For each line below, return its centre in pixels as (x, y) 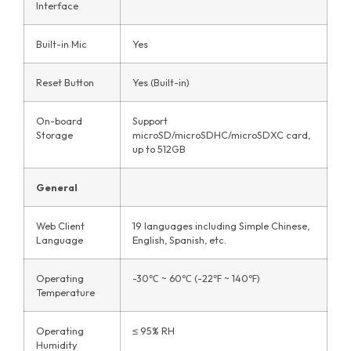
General (57, 188)
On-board (59, 121)
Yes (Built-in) (161, 83)
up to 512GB (159, 149)
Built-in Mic (62, 44)
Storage (54, 135)
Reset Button (65, 83)
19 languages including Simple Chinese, (221, 226)
